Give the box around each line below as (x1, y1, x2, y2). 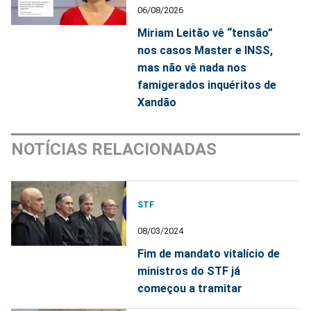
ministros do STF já (137, 264, 241, 278)
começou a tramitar (137, 281, 243, 295)
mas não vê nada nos (137, 60, 247, 74)
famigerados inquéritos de (137, 78, 277, 92)
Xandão (137, 95, 177, 109)
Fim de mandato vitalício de (137, 246, 280, 260)
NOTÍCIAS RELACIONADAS (11, 139, 217, 159)
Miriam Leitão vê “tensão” (137, 26, 274, 40)
